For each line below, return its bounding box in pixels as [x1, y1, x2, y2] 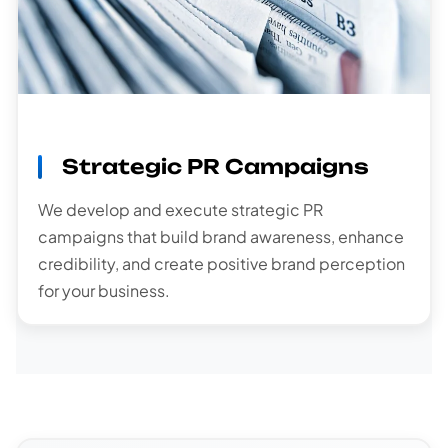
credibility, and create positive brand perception [38, 253, 405, 275]
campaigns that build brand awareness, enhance [38, 226, 404, 248]
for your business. [38, 280, 170, 302]
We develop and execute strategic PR [38, 199, 323, 221]
